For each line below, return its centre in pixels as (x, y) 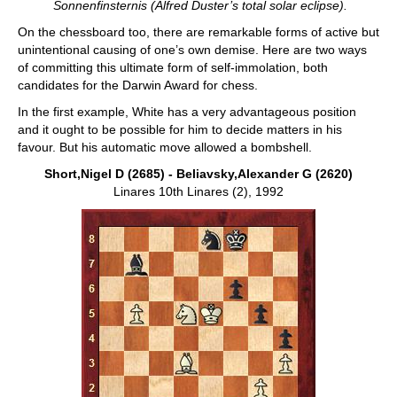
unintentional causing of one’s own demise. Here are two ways (192, 50)
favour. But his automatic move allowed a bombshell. (165, 147)
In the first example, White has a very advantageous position (187, 112)
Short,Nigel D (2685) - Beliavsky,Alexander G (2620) (198, 174)
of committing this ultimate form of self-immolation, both (173, 67)
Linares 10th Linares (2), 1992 (198, 191)
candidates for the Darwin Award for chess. (138, 85)
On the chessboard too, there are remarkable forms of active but (198, 32)
